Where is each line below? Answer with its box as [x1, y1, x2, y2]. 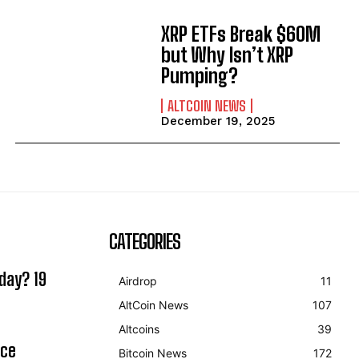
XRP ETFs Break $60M [160, 22, 321, 46]
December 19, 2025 [160, 113, 275, 128]
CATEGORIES [109, 230, 180, 254]
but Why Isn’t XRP [160, 42, 293, 67]
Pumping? [160, 63, 238, 87]
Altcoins [119, 322, 159, 337]
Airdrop [119, 274, 157, 288]
